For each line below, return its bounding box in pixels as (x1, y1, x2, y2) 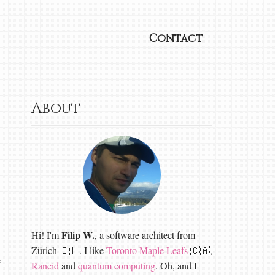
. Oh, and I (155, 259, 197, 272)
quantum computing (77, 259, 155, 272)
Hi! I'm (31, 228, 61, 241)
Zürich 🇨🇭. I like (31, 244, 106, 257)
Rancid (31, 259, 59, 272)
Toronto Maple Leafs (106, 244, 188, 257)
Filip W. (61, 228, 95, 242)
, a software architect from (94, 228, 195, 241)
